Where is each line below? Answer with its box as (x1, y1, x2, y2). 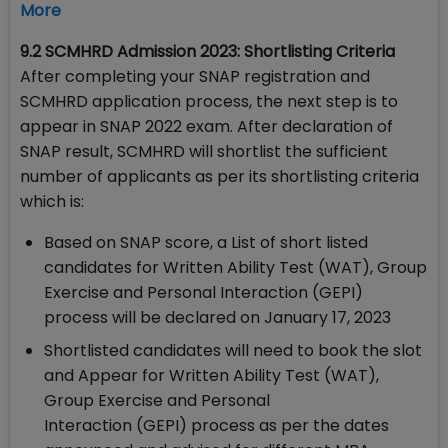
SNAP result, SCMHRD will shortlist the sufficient (20, 140, 388, 164)
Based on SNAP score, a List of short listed (44, 231, 368, 255)
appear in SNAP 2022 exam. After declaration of (20, 115, 393, 139)
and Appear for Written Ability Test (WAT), (44, 364, 379, 388)
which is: (20, 190, 84, 214)
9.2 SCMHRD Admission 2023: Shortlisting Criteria (20, 40, 395, 64)
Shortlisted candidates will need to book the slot (44, 339, 422, 363)
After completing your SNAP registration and (20, 65, 370, 89)
